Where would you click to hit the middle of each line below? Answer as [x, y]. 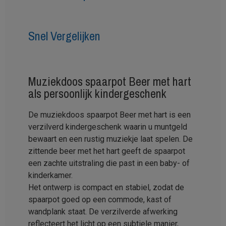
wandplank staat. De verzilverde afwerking [103, 212]
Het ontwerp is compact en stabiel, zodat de [106, 188]
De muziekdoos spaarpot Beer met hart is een [109, 115]
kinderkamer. [50, 176]
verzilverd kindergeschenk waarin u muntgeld [108, 127]
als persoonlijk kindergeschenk [97, 93]
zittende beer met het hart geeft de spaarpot [107, 151]
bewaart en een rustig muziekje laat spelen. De [110, 139]
